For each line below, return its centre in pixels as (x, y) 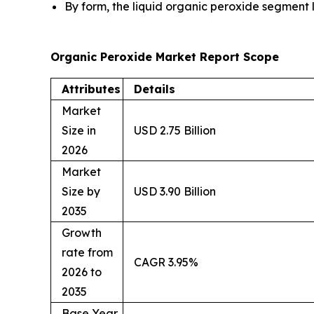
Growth (82, 233)
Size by (81, 192)
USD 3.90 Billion (175, 192)
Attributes (91, 89)
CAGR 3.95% (166, 262)
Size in (79, 131)
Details (155, 89)
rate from (87, 253)
